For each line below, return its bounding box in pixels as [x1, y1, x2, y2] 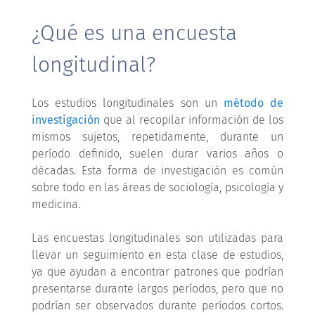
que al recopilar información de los [99, 112, 284, 127]
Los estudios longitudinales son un [31, 96, 224, 110]
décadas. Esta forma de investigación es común [31, 163, 284, 177]
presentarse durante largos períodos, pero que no [31, 281, 284, 295]
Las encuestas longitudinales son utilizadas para [31, 231, 284, 245]
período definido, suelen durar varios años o [31, 146, 284, 160]
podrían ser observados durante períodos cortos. [31, 298, 284, 312]
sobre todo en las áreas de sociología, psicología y [31, 180, 284, 194]
